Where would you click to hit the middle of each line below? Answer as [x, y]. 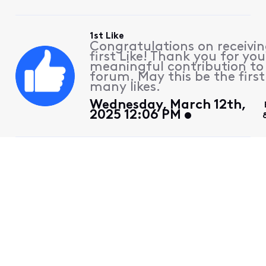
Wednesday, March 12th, [168, 105]
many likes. [125, 87]
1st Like [107, 36]
